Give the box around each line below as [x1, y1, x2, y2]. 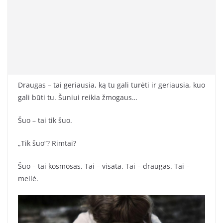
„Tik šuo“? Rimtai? [18, 138, 76, 148]
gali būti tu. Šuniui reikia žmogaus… [18, 93, 137, 103]
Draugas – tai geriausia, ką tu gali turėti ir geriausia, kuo [18, 80, 205, 90]
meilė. [18, 174, 38, 184]
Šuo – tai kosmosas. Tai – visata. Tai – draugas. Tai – [18, 161, 190, 171]
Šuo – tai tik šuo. [18, 115, 72, 125]
